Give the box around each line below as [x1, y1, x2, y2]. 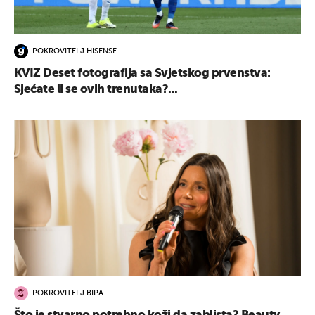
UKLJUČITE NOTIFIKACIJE [91, 87, 224, 97]
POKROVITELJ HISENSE [32, 48, 117, 56]
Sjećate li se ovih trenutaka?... [14, 83, 178, 96]
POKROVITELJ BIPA [32, 290, 103, 298]
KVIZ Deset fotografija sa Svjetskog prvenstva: [14, 67, 271, 79]
